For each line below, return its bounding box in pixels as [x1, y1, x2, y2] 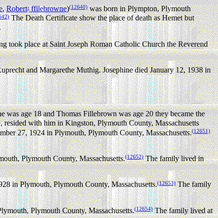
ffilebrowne [29, 4, 67, 13]
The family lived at [153, 206, 213, 215]
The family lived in [144, 154, 204, 163]
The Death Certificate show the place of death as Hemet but [9, 14, 194, 22]
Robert [6, 4, 27, 13]
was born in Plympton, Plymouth [88, 4, 191, 13]
